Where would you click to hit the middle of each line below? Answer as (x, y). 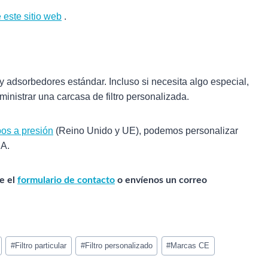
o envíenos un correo (161, 180)
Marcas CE (190, 245)
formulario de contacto (66, 180)
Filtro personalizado (118, 245)
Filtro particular (40, 245)
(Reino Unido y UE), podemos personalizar (146, 131)
